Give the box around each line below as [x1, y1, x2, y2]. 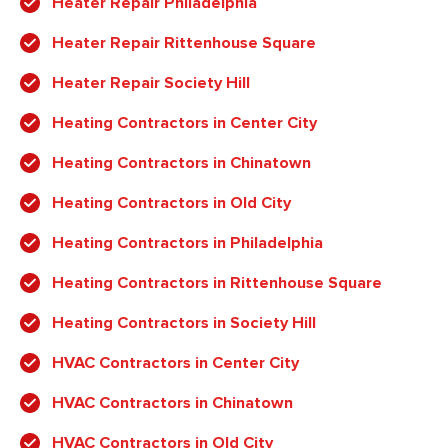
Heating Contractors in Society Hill [52, 313, 316, 334]
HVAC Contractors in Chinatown [52, 393, 293, 414]
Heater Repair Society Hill [52, 73, 250, 94]
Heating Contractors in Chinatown [52, 153, 311, 174]
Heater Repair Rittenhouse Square [52, 33, 316, 54]
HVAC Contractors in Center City [52, 353, 299, 374]
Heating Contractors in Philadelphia [52, 233, 323, 254]
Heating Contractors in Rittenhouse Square [52, 273, 382, 294]
